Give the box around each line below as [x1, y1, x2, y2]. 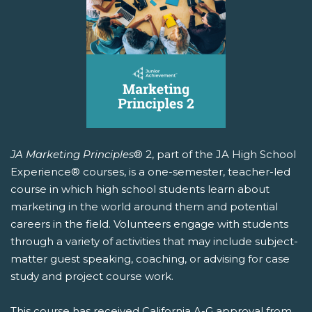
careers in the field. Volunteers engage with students [10, 217, 288, 231]
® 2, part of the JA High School [134, 148, 296, 162]
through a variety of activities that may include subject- [10, 235, 298, 249]
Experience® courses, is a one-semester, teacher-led [10, 165, 290, 179]
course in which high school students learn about [10, 182, 270, 196]
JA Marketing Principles [10, 148, 134, 162]
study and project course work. [10, 270, 173, 283]
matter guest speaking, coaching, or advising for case [10, 252, 290, 266]
